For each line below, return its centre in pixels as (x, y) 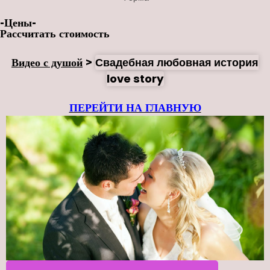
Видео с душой (47, 63)
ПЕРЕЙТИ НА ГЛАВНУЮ (135, 107)
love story (135, 79)
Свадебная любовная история (177, 63)
